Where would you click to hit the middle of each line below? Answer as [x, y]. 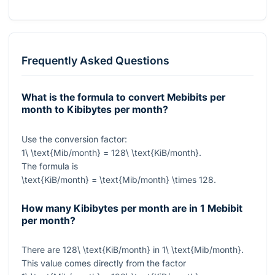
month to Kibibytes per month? [95, 110]
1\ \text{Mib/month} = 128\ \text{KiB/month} [110, 152]
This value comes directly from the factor [104, 263]
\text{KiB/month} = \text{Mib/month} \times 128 [118, 179]
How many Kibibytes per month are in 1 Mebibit [132, 209]
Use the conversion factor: [74, 139]
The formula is [50, 166]
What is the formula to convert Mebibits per [123, 98]
